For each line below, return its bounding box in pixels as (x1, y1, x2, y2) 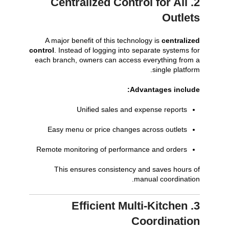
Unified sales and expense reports (77, 105, 188, 113)
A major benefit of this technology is (45, 36, 162, 44)
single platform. (152, 65, 200, 74)
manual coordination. (134, 174, 200, 183)
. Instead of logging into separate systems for (54, 45, 200, 54)
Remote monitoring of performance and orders (36, 145, 188, 153)
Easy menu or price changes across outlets (48, 125, 188, 133)
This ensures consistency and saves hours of (54, 165, 200, 173)
